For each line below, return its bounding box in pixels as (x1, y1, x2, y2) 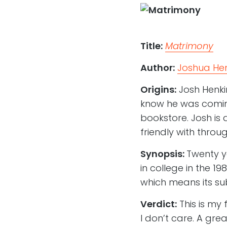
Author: (140, 61, 175, 74)
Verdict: (140, 198, 177, 211)
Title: (140, 40, 163, 53)
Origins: (140, 83, 176, 96)
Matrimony (165, 40, 213, 53)
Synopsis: (140, 147, 186, 161)
